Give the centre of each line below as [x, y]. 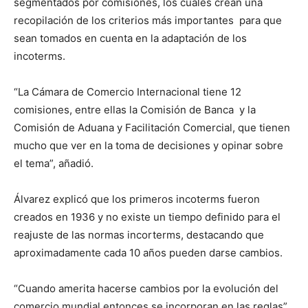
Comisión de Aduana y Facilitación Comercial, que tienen [152, 128]
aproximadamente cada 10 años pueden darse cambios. [148, 253]
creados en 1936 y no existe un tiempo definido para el [147, 217]
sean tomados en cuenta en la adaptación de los [130, 38]
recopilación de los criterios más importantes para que [148, 20]
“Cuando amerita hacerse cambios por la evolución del [146, 288]
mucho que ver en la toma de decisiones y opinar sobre [148, 145]
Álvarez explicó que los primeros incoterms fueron [137, 199]
